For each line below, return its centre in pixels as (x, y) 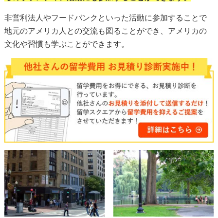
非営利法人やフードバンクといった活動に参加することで (105, 18)
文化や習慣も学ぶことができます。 (66, 44)
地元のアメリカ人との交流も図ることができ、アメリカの (105, 31)
